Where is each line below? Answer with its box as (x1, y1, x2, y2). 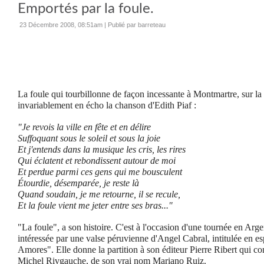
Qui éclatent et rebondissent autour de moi (18, 156, 176, 166)
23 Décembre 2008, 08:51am (19, 21, 103, 28)
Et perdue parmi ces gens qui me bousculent (18, 167, 182, 177)
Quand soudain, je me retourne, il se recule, (18, 189, 180, 199)
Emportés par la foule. (18, 2, 154, 16)
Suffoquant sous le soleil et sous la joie (18, 133, 160, 143)
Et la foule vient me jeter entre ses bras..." (18, 200, 173, 210)
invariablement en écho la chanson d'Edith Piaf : (18, 100, 196, 110)
